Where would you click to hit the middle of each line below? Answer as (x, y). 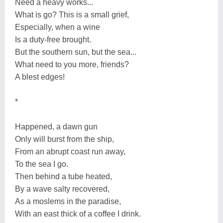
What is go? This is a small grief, (72, 14)
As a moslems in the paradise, (68, 201)
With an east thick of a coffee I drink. (78, 214)
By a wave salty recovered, (62, 189)
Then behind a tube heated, (63, 176)
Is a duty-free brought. (53, 39)
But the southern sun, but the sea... (76, 52)
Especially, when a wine (57, 27)
